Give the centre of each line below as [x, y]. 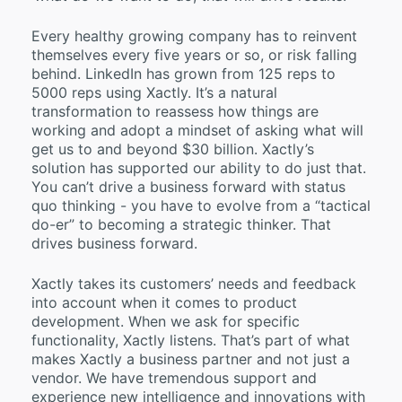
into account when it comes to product [164, 302]
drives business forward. [114, 243]
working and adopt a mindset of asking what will [197, 130]
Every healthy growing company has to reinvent [194, 35]
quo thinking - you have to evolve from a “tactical [201, 205]
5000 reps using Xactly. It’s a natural [154, 92]
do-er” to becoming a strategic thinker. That [181, 224]
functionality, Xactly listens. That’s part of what [191, 340]
